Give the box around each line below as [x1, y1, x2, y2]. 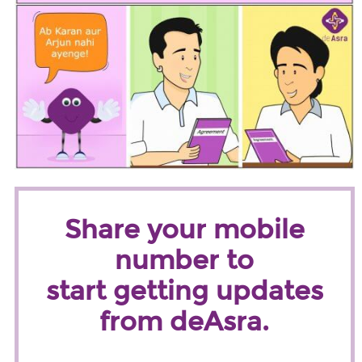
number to [115, 244, 254, 276]
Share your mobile [64, 213, 305, 246]
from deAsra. [99, 305, 269, 338]
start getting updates [45, 275, 323, 307]
